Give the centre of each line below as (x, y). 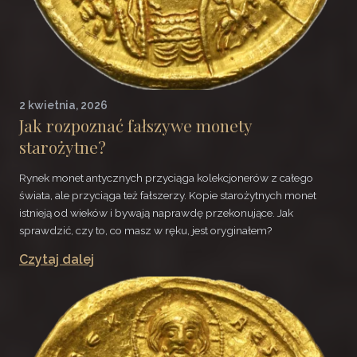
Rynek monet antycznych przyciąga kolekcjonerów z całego (166, 177)
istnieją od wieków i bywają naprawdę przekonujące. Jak (156, 212)
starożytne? (63, 147)
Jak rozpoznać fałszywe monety (135, 126)
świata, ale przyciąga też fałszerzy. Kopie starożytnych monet (168, 195)
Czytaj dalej (57, 260)
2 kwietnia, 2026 (63, 106)
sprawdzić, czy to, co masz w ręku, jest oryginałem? (145, 230)
